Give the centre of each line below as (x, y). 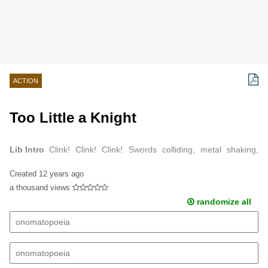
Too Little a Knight (73, 117)
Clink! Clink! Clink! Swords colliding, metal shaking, (154, 150)
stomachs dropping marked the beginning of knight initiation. (124, 167)
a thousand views (40, 187)
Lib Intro (27, 150)
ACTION (26, 81)
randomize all (223, 201)
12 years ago (61, 173)
